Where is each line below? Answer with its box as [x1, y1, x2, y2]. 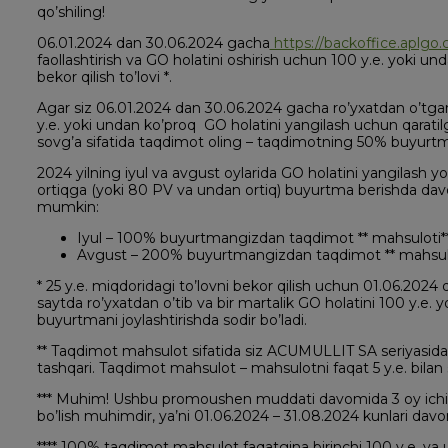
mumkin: [36, 198, 103, 217]
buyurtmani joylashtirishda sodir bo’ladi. [36, 311, 307, 330]
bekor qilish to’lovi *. [36, 68, 172, 87]
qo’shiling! [36, 3, 105, 22]
